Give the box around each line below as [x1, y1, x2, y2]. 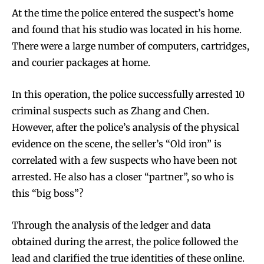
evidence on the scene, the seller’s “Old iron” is [12, 138, 222, 150]
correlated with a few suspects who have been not [12, 154, 237, 167]
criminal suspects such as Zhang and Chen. [12, 105, 209, 117]
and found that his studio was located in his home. [12, 24, 242, 36]
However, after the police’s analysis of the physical [12, 121, 239, 134]
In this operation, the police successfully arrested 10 [12, 88, 245, 101]
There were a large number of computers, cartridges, [12, 40, 249, 52]
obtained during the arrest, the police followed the [12, 236, 238, 248]
